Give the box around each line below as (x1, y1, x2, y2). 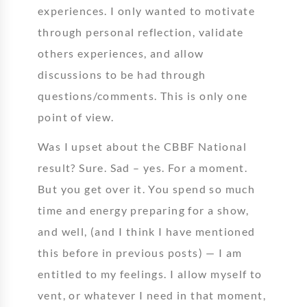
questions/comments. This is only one (38, 89, 248, 102)
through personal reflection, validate (38, 25, 244, 38)
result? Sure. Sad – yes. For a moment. (38, 161, 248, 174)
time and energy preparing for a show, (38, 204, 249, 217)
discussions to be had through (38, 68, 206, 81)
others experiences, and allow (38, 47, 204, 60)
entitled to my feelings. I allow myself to (38, 267, 262, 280)
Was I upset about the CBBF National (38, 140, 247, 153)
